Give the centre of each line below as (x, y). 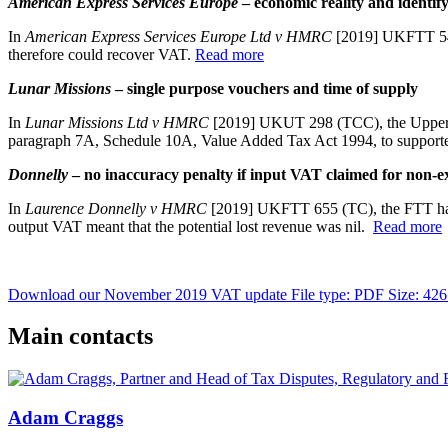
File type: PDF (339, 294)
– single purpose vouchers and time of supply (264, 88)
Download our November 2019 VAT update (149, 294)
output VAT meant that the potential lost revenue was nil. (190, 226)
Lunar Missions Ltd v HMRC (117, 122)
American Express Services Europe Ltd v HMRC (178, 36)
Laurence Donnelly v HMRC (116, 208)
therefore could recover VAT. (101, 54)
